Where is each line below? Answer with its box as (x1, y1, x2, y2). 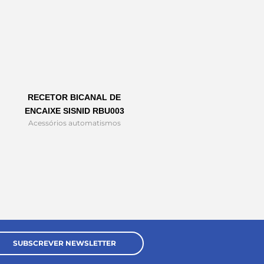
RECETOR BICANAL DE (28, 93, 121, 103)
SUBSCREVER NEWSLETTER (12, 239, 116, 248)
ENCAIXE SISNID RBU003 (24, 106, 124, 116)
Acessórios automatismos (28, 118, 121, 128)
